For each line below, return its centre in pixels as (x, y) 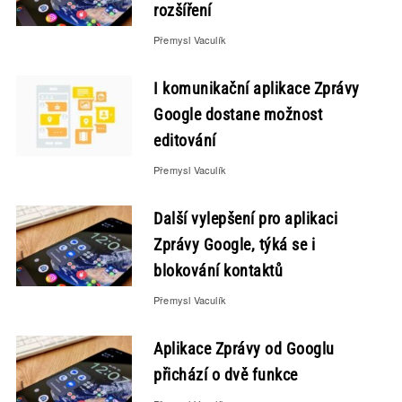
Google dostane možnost (238, 114)
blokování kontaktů (218, 271)
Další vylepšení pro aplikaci (246, 218)
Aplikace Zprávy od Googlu (244, 349)
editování (185, 140)
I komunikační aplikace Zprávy (257, 88)
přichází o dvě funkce (226, 375)
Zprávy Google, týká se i (235, 245)
